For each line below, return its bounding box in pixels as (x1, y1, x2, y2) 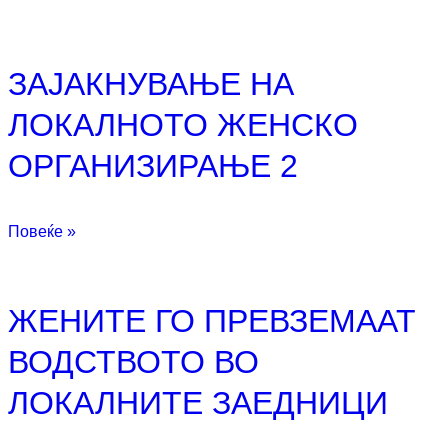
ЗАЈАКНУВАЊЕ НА (8, 65, 294, 102)
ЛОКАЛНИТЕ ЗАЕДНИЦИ (8, 384, 388, 421)
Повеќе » (8, 222, 76, 240)
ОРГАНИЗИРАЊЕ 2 (8, 147, 298, 184)
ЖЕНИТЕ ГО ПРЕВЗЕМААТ (8, 302, 416, 339)
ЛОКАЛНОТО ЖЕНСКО (8, 106, 358, 143)
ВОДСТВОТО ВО (8, 343, 259, 380)
